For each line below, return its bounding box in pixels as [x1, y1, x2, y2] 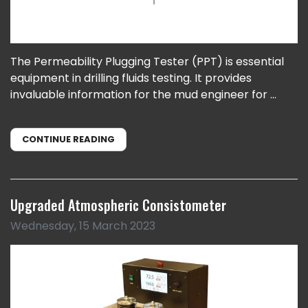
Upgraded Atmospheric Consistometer [10, 194, 226, 215]
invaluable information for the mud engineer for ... [10, 86, 276, 102]
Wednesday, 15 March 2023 [10, 217, 155, 234]
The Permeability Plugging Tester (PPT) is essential [10, 53, 284, 69]
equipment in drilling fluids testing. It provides [10, 69, 252, 86]
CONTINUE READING [22, 132, 115, 146]
